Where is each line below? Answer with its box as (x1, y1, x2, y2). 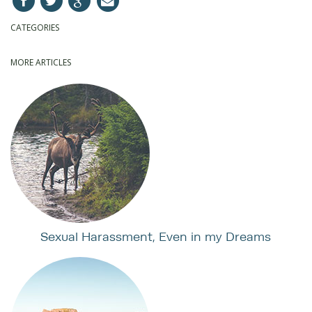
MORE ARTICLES (10, 56, 71, 69)
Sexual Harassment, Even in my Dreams (40, 228, 272, 245)
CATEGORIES (10, 22, 59, 34)
